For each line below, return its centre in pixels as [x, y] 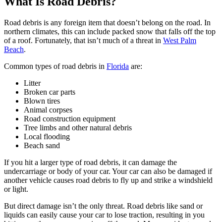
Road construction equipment [70, 118]
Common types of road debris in [55, 66]
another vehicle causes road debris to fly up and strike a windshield [108, 180]
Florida [118, 66]
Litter [32, 83]
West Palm [180, 40]
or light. [16, 189]
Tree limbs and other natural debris [78, 127]
